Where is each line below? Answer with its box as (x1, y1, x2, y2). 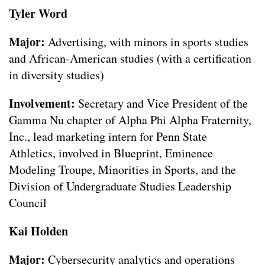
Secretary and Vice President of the (78, 95, 248, 112)
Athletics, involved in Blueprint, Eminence (9, 145, 213, 161)
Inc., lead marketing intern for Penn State (9, 128, 207, 145)
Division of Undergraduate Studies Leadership (9, 178, 231, 195)
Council (9, 195, 47, 211)
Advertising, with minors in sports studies (45, 34, 248, 50)
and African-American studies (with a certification (9, 50, 251, 67)
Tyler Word (9, 5, 67, 22)
